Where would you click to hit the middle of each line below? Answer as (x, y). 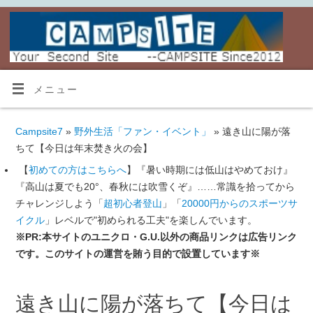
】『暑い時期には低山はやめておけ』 (209, 169)
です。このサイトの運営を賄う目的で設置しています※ (137, 253)
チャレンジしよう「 (59, 203)
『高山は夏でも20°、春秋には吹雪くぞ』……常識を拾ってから (155, 186)
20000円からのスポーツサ (239, 203)
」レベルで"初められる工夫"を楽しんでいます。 (151, 220)
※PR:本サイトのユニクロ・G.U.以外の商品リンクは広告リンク (156, 236)
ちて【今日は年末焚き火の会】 (83, 148)
